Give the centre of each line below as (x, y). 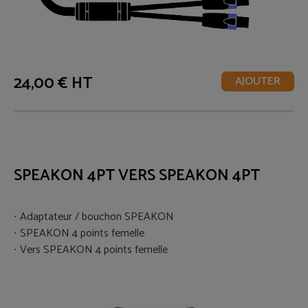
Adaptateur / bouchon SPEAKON (97, 217)
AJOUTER (258, 81)
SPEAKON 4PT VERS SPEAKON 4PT (137, 175)
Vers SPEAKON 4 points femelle (94, 250)
